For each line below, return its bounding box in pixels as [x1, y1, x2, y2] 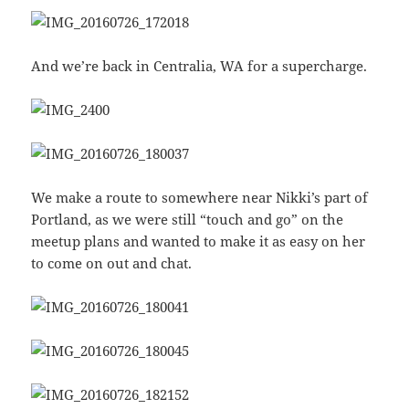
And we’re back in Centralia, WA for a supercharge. [31, 57, 368, 76]
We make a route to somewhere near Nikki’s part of [31, 188, 369, 207]
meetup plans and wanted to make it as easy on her [31, 232, 366, 251]
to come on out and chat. [31, 254, 193, 273]
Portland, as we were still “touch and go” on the [31, 210, 344, 229]
